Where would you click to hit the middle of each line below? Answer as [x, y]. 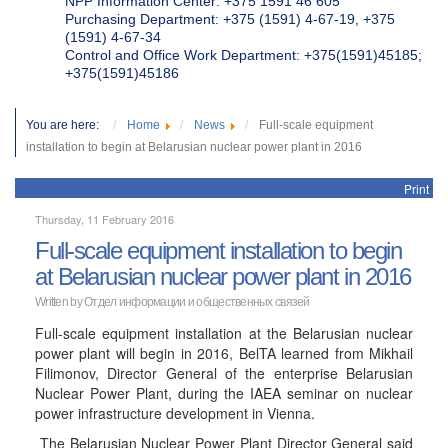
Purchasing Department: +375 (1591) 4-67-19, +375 [230, 19]
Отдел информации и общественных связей [197, 302]
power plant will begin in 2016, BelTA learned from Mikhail [224, 353]
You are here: [67, 125]
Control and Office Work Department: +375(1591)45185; [243, 55]
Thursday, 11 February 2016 [104, 219]
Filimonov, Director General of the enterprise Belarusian [224, 373]
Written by [60, 302]
